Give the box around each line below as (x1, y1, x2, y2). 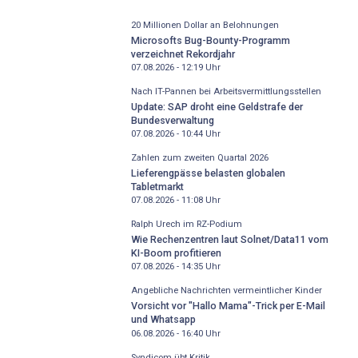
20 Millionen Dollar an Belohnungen (130, 20, 279, 31)
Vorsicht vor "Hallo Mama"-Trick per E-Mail (130, 299, 325, 312)
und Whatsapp (130, 312, 196, 325)
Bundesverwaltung (130, 113, 214, 126)
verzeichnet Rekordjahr (130, 47, 235, 60)
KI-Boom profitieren (130, 246, 221, 259)
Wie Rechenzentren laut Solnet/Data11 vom (130, 233, 328, 245)
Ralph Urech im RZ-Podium (130, 219, 242, 230)
